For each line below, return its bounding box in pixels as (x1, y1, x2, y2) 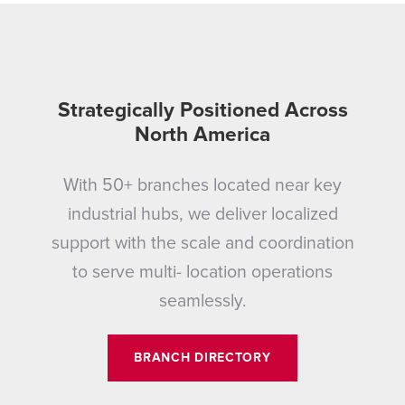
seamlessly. (158, 289, 247, 312)
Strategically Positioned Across (57, 98, 348, 124)
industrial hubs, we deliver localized (67, 202, 338, 225)
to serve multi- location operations (72, 260, 333, 283)
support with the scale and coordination (51, 231, 354, 254)
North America (135, 122, 270, 148)
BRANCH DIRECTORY (134, 349, 271, 365)
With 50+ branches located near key (63, 174, 342, 196)
